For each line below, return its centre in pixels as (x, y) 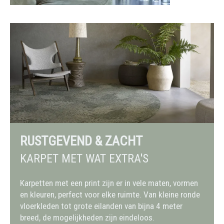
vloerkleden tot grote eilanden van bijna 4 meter (101, 206)
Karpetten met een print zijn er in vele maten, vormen (109, 183)
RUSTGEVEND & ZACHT (81, 141)
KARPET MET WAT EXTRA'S (84, 159)
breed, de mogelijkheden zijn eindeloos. (87, 218)
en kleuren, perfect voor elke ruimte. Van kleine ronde (110, 195)
